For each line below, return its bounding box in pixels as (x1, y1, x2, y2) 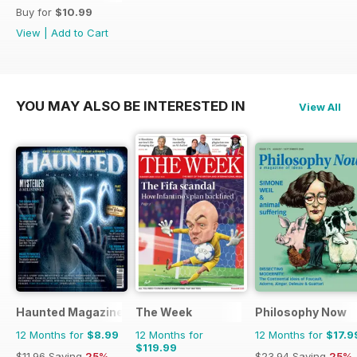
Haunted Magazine (16, 305, 124, 320)
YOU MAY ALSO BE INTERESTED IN (16, 98, 245, 115)
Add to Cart (51, 26, 108, 40)
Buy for (16, 6, 55, 19)
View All (299, 100, 341, 114)
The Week (135, 305, 192, 320)
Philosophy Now (255, 305, 347, 320)
